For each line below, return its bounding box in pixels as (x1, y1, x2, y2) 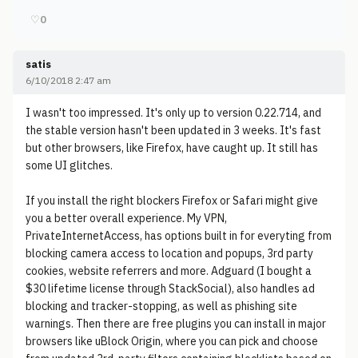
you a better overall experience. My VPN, (26, 211, 227, 225)
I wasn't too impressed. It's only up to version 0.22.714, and (26, 105, 321, 120)
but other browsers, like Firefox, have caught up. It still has (26, 141, 318, 155)
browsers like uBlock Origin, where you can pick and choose (26, 334, 318, 348)
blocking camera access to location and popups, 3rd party (26, 246, 313, 261)
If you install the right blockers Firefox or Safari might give (26, 193, 318, 208)
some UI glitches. (26, 158, 113, 173)
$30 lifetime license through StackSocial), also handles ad (26, 281, 315, 296)
